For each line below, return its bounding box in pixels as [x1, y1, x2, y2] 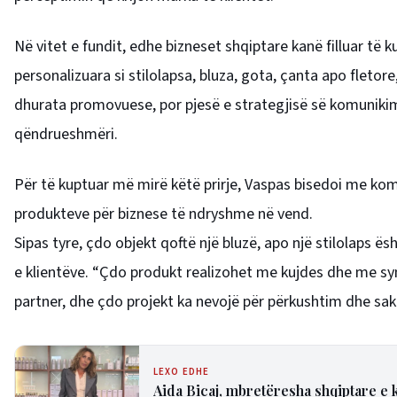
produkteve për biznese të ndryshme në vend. [14, 203, 313, 225]
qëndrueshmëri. [14, 123, 118, 145]
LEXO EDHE [153, 365, 209, 379]
